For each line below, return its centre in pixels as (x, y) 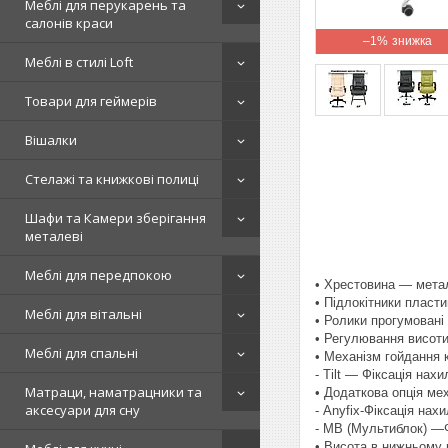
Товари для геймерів (91, 101)
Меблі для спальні (81, 353)
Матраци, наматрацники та (113, 392)
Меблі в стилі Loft (79, 62)
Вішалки (51, 140)
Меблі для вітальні (83, 314)
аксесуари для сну (82, 410)
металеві (54, 236)
